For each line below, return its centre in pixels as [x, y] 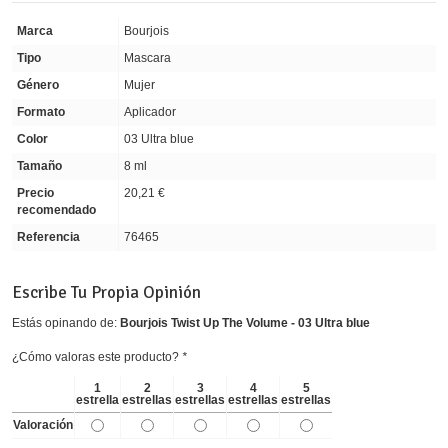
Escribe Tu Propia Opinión [106, 292]
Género [38, 84]
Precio [35, 192]
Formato [41, 111]
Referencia [48, 236]
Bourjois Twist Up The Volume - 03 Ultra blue [245, 322]
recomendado [56, 209]
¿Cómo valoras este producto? [97, 356]
